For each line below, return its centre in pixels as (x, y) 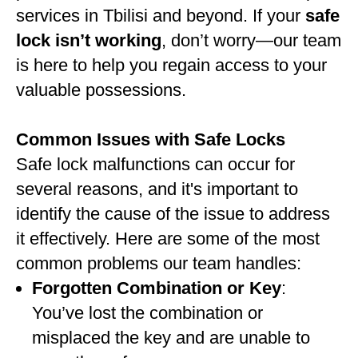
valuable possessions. (101, 90)
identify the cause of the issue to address (173, 214)
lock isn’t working (89, 40)
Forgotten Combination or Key (157, 288)
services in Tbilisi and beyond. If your (161, 16)
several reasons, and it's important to (157, 189)
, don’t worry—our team (251, 40)
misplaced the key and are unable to (171, 338)
